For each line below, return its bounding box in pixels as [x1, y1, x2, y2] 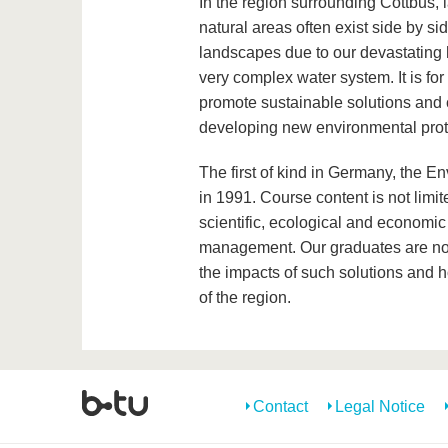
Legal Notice [335, 398, 425, 416]
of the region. [198, 289, 291, 307]
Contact [253, 398, 308, 416]
